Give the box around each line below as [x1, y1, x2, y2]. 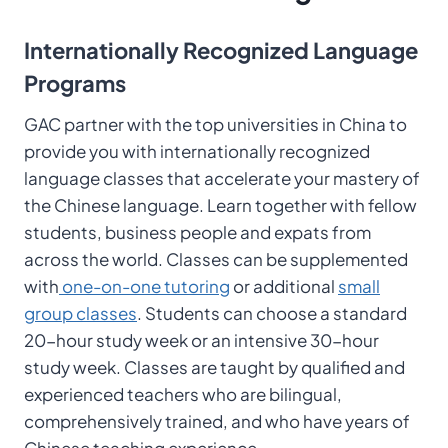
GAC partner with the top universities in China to [24, 113, 407, 135]
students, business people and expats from [24, 221, 371, 243]
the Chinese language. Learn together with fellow [24, 194, 417, 216]
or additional [230, 275, 338, 297]
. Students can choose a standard [137, 302, 407, 324]
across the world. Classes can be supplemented [24, 248, 408, 270]
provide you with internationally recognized [24, 140, 370, 162]
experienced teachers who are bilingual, [24, 383, 342, 405]
